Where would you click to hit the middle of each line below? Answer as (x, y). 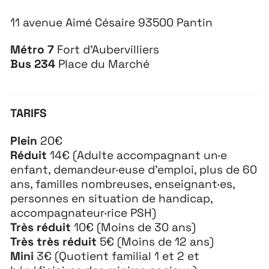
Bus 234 (33, 64)
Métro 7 (32, 49)
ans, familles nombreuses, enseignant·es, (123, 184)
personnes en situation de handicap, (112, 198)
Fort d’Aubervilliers (107, 49)
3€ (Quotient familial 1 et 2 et (117, 256)
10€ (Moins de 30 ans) (134, 227)
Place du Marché (103, 64)
